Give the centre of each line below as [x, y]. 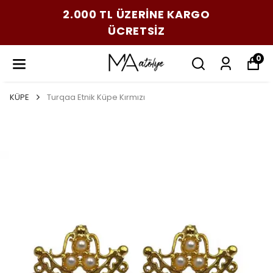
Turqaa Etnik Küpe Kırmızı [96, 97]
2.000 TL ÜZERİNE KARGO [136, 14]
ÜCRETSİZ [136, 31]
